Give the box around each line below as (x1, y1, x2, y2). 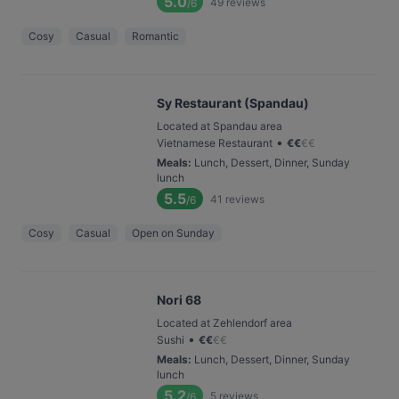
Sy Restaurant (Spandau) (157, 95, 309, 110)
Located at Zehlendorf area (157, 316, 292, 330)
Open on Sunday (132, 226, 215, 240)
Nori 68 (157, 292, 201, 307)
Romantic (132, 29, 179, 43)
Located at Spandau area (157, 119, 282, 133)
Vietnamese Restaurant (157, 136, 273, 150)
